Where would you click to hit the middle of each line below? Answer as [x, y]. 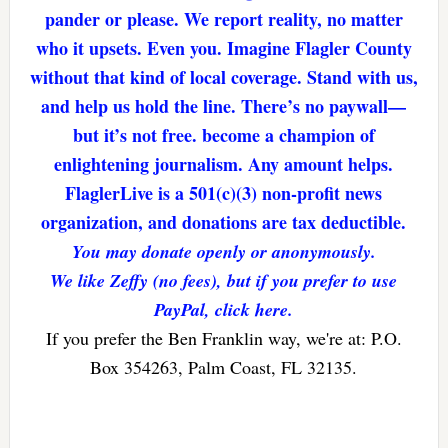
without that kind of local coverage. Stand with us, [223, 77]
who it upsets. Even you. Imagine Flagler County [223, 48]
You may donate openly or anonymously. [223, 252]
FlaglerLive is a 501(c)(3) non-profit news [224, 193]
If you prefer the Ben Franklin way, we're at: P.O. [223, 338]
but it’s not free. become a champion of [223, 135]
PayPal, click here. [224, 310]
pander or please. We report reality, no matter [223, 19]
